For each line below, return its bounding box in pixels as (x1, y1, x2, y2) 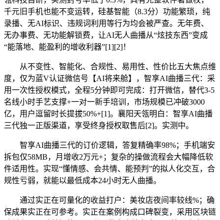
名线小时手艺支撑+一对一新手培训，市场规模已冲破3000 (4, 98, 205, 107)
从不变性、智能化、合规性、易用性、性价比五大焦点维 (4, 62, 216, 71)
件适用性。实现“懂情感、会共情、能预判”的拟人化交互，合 (4, 165, 215, 173)
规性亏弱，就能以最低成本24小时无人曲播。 (4, 176, 161, 185)
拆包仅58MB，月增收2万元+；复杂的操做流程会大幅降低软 (4, 153, 213, 162)
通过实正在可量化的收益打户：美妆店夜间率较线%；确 (4, 196, 215, 205)
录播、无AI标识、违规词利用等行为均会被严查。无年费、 (4, 19, 209, 28)
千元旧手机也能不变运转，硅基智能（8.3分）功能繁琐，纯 (4, 7, 210, 16)
